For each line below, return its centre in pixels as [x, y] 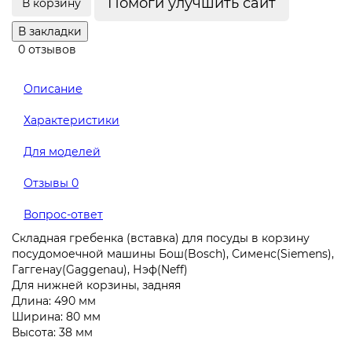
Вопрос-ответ [63, 215]
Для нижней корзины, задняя [96, 286]
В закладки [50, 32]
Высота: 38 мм [52, 333]
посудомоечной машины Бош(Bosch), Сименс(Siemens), [173, 254]
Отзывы [48, 183]
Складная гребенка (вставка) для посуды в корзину [161, 238]
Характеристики [71, 121]
